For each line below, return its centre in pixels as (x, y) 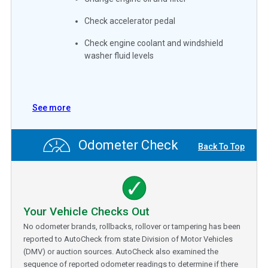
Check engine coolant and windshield (154, 43)
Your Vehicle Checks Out (86, 211)
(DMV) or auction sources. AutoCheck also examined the (121, 251)
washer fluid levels (119, 55)
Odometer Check (127, 145)
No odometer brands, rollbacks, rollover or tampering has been (132, 226)
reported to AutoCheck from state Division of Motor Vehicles (128, 239)
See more (51, 107)
